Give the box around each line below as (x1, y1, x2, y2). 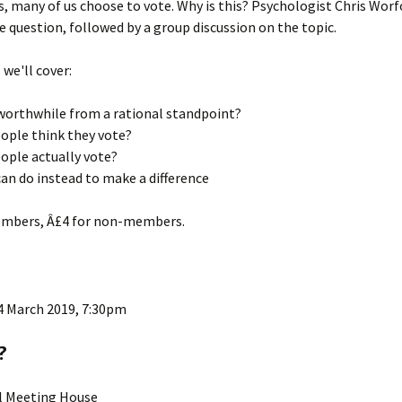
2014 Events (250, 58, 318, 75)
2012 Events (250, 139, 318, 156)
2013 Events (250, 99, 318, 116)
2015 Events (250, 18, 318, 35)
